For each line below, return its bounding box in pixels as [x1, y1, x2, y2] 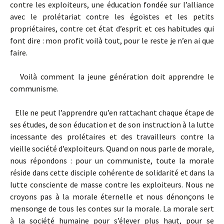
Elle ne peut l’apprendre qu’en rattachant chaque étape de [10, 107, 214, 117]
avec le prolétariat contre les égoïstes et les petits [10, 11, 214, 21]
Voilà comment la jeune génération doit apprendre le [10, 71, 214, 81]
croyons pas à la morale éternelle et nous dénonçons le [10, 191, 214, 201]
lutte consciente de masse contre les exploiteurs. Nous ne [10, 179, 214, 189]
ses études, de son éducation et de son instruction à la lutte [10, 119, 214, 129]
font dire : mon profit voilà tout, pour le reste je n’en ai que [10, 35, 214, 45]
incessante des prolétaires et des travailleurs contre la [10, 131, 214, 141]
